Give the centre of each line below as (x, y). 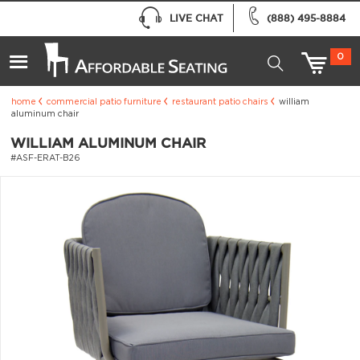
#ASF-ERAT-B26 (45, 159)
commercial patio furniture (104, 102)
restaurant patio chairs (220, 102)
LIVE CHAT (196, 18)
